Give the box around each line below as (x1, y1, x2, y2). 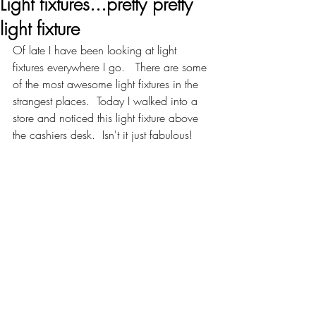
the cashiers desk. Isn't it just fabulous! (13, 127, 193, 142)
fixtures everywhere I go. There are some (13, 59, 210, 75)
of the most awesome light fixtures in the (13, 76, 202, 92)
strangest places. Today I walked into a (13, 93, 201, 109)
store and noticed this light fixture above (13, 110, 202, 126)
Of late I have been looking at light (13, 42, 180, 58)
